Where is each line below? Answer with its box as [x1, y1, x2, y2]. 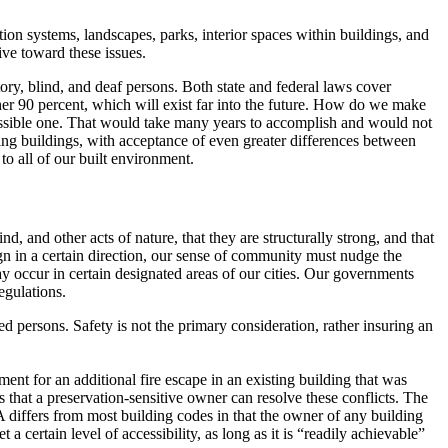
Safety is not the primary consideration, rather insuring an [69, 317, 433, 334]
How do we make [309, 96, 426, 113]
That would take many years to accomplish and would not [63, 114, 432, 131]
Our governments [300, 265, 414, 282]
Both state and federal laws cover [178, 78, 391, 95]
